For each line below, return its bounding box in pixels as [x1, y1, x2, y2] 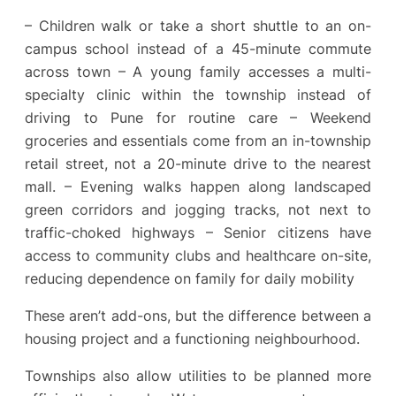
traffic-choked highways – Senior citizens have [25, 223, 371, 241]
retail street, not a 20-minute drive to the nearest [25, 154, 371, 172]
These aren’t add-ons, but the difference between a [25, 306, 371, 324]
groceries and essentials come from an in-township [25, 131, 371, 149]
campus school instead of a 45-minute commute [25, 39, 371, 57]
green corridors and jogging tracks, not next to [25, 200, 371, 218]
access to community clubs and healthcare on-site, [25, 246, 371, 264]
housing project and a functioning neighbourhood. [25, 329, 360, 347]
